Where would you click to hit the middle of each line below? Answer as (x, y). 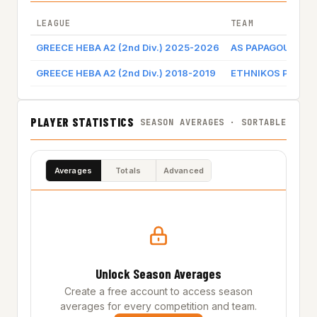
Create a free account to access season (158, 291)
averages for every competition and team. (158, 306)
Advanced (184, 170)
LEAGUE (54, 23)
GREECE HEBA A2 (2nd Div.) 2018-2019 (126, 73)
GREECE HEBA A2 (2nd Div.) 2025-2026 (128, 47)
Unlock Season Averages (158, 273)
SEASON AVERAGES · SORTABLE (213, 122)
